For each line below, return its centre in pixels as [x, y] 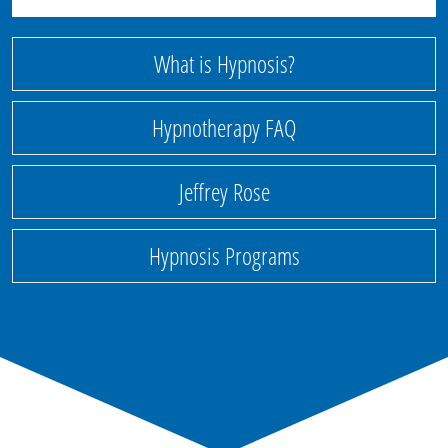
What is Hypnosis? [224, 64]
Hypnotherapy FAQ [224, 128]
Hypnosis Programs [224, 256]
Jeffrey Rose [224, 192]
